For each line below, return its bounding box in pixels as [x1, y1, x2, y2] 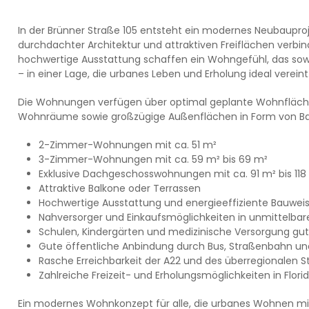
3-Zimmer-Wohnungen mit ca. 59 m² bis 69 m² [38, 152, 268, 166]
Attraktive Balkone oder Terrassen [38, 181, 201, 195]
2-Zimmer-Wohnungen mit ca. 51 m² [38, 138, 217, 152]
